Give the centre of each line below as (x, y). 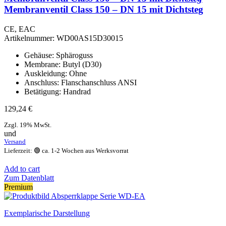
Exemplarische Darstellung (47, 213)
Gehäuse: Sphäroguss (59, 55)
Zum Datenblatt (29, 178)
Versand (15, 142)
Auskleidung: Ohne (55, 73)
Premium (18, 187)
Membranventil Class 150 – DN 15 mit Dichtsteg (104, 10)
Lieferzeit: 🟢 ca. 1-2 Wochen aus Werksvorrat (66, 150)
